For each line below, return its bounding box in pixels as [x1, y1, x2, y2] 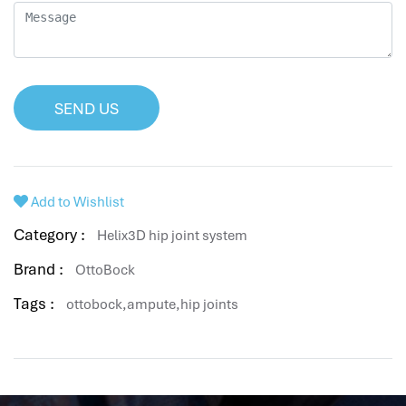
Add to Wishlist [28, 193, 124, 212]
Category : [14, 225, 85, 246]
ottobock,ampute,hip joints [63, 295, 238, 314]
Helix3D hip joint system [97, 227, 247, 246]
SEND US [54, 99, 119, 120]
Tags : [14, 294, 54, 314]
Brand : [14, 259, 63, 280]
